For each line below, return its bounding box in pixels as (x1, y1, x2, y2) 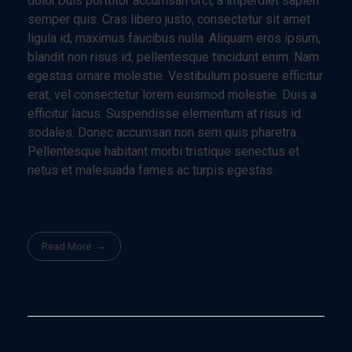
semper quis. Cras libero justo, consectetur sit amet (27, 12, 310, 27)
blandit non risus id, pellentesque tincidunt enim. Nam (27, 49, 319, 65)
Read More (42, 240, 92, 253)
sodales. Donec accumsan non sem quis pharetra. (27, 125, 299, 141)
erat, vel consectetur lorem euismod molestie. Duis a (27, 87, 317, 103)
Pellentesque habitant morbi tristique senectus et (27, 144, 299, 159)
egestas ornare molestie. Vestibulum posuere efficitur (27, 68, 323, 84)
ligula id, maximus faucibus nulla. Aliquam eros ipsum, (27, 31, 321, 46)
